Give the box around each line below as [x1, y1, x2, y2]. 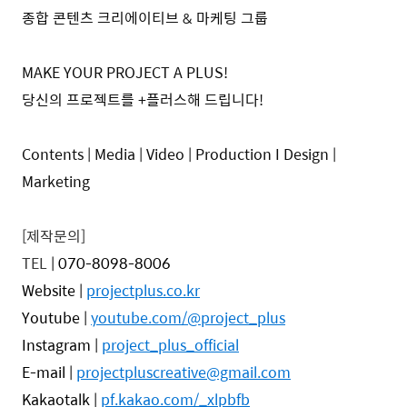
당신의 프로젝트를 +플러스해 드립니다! [22, 88, 263, 111]
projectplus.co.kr [86, 279, 200, 302]
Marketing [22, 170, 90, 193]
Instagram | [22, 333, 98, 356]
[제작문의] [22, 224, 85, 247]
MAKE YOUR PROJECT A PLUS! [22, 61, 228, 84]
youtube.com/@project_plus [91, 306, 285, 329]
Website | [22, 279, 83, 302]
